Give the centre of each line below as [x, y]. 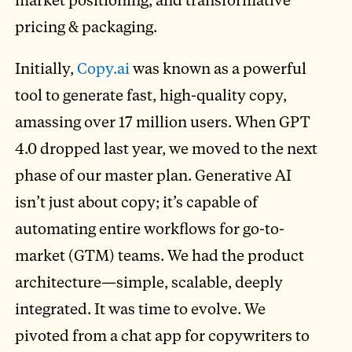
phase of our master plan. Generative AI [154, 175]
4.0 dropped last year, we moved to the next [167, 148]
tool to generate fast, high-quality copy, [151, 95]
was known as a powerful [218, 68]
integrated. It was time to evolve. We [141, 309]
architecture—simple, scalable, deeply [149, 282]
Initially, [46, 68]
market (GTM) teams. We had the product [160, 255]
